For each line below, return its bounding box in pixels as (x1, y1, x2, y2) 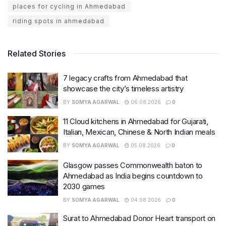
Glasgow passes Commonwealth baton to (63, 160, 203, 170)
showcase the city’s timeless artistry (63, 83, 184, 93)
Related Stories (8, 48, 66, 59)
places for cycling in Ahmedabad (13, 2, 126, 10)
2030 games (63, 181, 105, 191)
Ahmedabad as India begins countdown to (63, 171, 203, 181)
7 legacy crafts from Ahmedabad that (63, 73, 188, 83)
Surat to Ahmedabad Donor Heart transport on (63, 213, 216, 223)
